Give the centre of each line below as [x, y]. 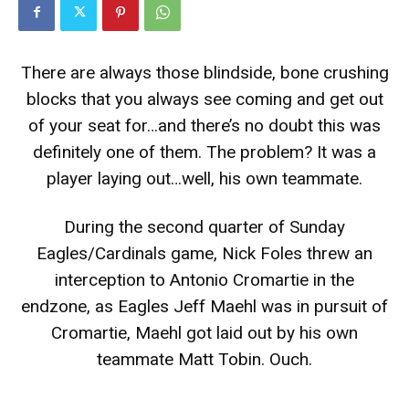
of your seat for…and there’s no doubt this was [204, 125]
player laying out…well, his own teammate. [204, 178]
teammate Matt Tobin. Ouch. [204, 359]
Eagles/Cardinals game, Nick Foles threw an [204, 253]
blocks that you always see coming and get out [204, 99]
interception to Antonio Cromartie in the [204, 279]
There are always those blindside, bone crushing [204, 72]
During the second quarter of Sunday [204, 226]
